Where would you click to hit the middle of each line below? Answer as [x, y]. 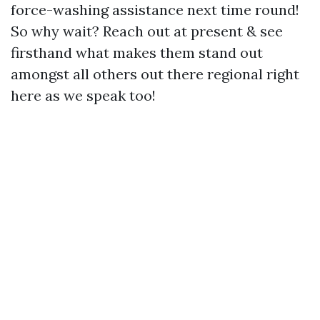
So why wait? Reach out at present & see [147, 31]
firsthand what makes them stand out [137, 52]
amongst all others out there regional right [155, 74]
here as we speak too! [83, 95]
